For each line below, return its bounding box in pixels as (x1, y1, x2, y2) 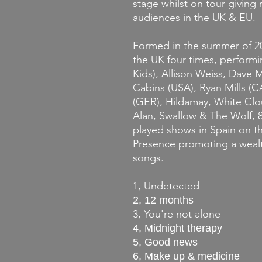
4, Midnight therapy (133, 222, 222, 235)
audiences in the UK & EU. (133, 11, 256, 25)
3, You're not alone (133, 208, 220, 221)
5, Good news (133, 236, 198, 249)
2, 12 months (133, 194, 194, 206)
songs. (133, 151, 164, 165)
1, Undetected (133, 180, 199, 193)
